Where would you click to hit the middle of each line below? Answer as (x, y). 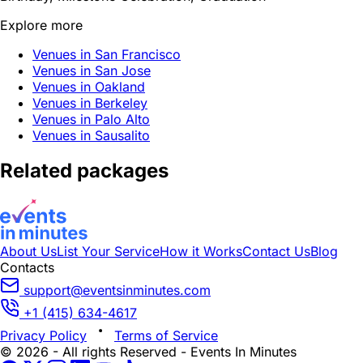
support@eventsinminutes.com (117, 290)
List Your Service (108, 252)
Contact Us (276, 252)
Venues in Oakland (89, 86)
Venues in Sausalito (91, 135)
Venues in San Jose (92, 70)
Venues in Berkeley (90, 102)
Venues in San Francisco (107, 54)
